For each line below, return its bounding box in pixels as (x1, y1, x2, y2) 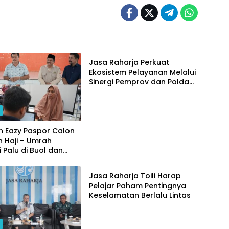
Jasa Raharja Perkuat (88, 57, 169, 67)
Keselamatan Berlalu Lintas (88, 190, 191, 200)
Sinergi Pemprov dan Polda (88, 76, 189, 87)
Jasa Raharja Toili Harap (88, 170, 181, 181)
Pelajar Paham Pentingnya (88, 180, 186, 191)
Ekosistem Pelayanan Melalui (88, 66, 196, 77)
